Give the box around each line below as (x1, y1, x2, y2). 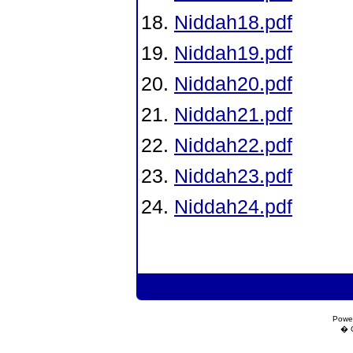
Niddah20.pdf (174, 72, 292, 95)
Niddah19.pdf (174, 42, 292, 64)
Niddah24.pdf (174, 195, 292, 217)
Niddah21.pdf (174, 103, 292, 125)
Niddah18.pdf (174, 11, 292, 33)
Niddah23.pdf (174, 165, 292, 187)
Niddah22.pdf (174, 134, 292, 156)
